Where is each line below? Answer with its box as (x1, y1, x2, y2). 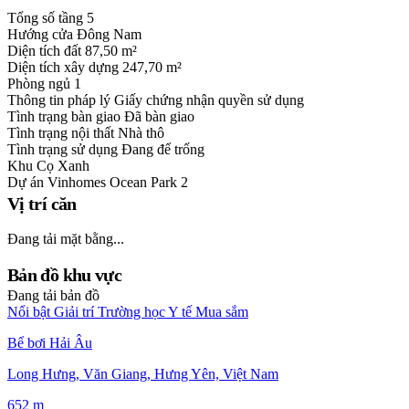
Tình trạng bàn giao (7, 109, 124, 125)
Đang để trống (121, 142, 204, 158)
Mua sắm (195, 304, 248, 320)
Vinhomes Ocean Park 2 (47, 174, 188, 191)
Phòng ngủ (7, 76, 74, 92)
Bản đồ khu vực (7, 265, 122, 286)
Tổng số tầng (7, 10, 87, 26)
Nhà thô (118, 125, 164, 142)
